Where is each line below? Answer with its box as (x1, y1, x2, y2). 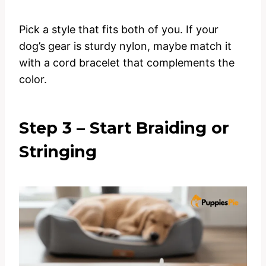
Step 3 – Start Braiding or (19, 118, 229, 138)
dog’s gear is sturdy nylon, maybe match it (19, 40, 232, 53)
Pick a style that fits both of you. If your (19, 23, 218, 36)
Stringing (19, 142, 97, 162)
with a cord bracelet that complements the (19, 56, 235, 69)
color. (19, 73, 47, 86)
